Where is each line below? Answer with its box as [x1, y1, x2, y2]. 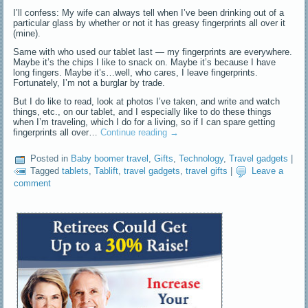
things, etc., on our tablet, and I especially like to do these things [13, 106, 272, 117]
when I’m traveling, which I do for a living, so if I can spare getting [13, 116, 276, 127]
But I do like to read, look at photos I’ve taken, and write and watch [13, 96, 280, 107]
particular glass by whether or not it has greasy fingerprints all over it [13, 17, 286, 28]
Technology [179, 153, 224, 164]
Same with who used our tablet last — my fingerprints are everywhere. [13, 46, 293, 57]
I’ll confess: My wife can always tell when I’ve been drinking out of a [13, 7, 285, 18]
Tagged [30, 166, 60, 177]
